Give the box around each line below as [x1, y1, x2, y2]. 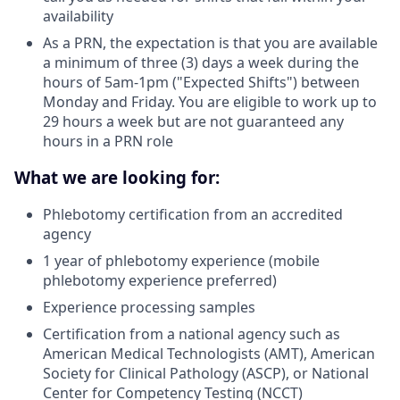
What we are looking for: [14, 166, 220, 189]
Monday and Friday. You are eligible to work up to [43, 92, 377, 112]
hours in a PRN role [43, 131, 173, 152]
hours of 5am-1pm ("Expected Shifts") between [43, 72, 360, 93]
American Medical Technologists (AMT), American [43, 343, 375, 363]
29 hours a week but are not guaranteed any [43, 112, 344, 132]
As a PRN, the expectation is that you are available [43, 33, 378, 54]
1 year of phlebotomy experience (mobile [43, 250, 320, 271]
